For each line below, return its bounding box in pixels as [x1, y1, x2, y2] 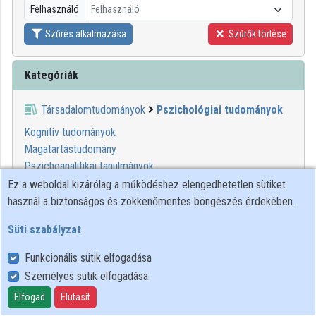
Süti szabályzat [8, 223, 81, 236]
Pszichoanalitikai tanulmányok [24, 159, 154, 173]
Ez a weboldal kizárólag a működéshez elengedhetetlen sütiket [8, 178, 286, 191]
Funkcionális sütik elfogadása [25, 251, 152, 265]
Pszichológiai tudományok [157, 102, 283, 116]
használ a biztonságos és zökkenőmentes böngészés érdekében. [8, 195, 295, 208]
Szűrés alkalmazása [42, 28, 126, 39]
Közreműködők [23, 22, 89, 35]
